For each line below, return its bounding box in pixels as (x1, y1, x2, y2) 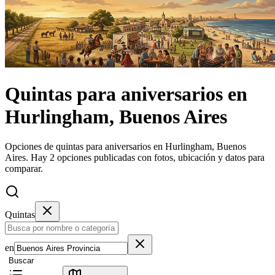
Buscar (9, 256, 34, 266)
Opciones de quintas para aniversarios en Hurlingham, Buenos (5, 141, 246, 152)
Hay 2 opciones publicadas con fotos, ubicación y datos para (31, 152, 265, 163)
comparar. (5, 163, 43, 174)
